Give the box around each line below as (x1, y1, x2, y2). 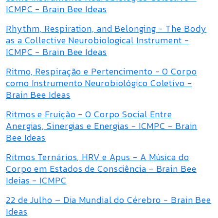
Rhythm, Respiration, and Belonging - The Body (6, 22, 207, 35)
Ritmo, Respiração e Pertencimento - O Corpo (6, 65, 197, 78)
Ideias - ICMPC (6, 174, 67, 187)
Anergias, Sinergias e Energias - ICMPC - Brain (6, 119, 198, 132)
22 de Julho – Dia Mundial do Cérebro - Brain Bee (6, 193, 212, 206)
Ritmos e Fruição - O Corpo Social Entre (6, 108, 173, 121)
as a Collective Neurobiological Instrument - (6, 34, 189, 47)
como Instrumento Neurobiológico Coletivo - (6, 76, 192, 90)
